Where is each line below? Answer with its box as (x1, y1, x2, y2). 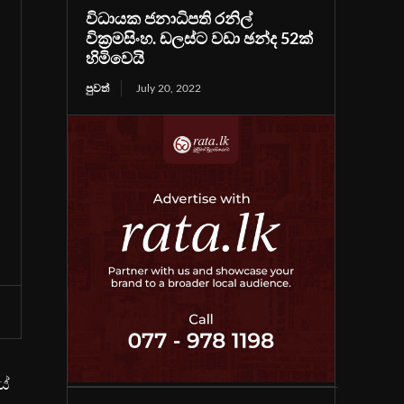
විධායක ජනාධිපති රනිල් (86, 12, 253, 28)
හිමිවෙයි (86, 51, 145, 68)
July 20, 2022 (136, 83, 202, 94)
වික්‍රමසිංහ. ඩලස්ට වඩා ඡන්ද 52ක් (86, 32, 314, 48)
